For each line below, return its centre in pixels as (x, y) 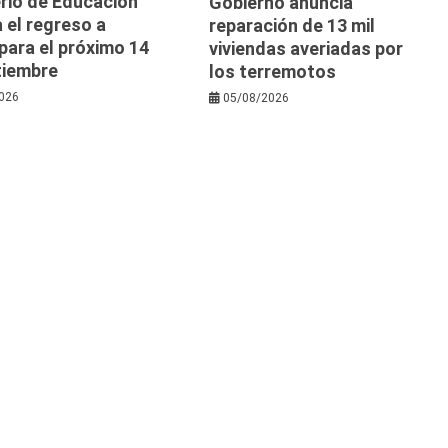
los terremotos (273, 71)
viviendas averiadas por (306, 48)
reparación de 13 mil (292, 25)
